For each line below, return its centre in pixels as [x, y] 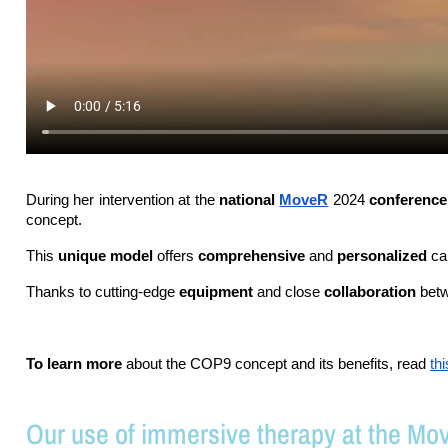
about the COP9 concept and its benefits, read [276, 364]
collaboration [372, 292]
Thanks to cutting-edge [102, 292]
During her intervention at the [123, 200]
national [249, 200]
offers [175, 256]
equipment [218, 292]
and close [290, 292]
